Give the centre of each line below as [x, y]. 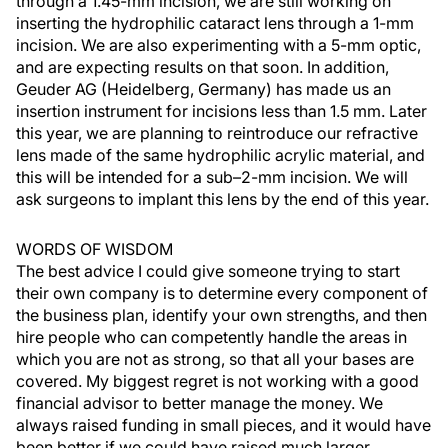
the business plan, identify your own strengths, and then [221, 315]
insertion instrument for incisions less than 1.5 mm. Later [221, 111]
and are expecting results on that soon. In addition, [202, 67]
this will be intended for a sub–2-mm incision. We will [212, 177]
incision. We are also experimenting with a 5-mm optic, [218, 45]
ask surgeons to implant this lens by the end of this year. [222, 199]
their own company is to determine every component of [222, 293]
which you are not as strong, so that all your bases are [215, 359]
